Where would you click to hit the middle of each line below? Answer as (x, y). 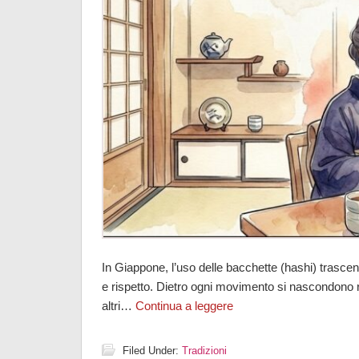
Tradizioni (204, 350)
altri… (119, 305)
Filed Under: (152, 350)
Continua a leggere (184, 305)
